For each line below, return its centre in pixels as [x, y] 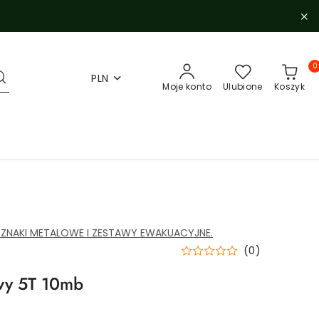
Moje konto [187, 87]
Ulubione [242, 87]
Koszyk [289, 87]
